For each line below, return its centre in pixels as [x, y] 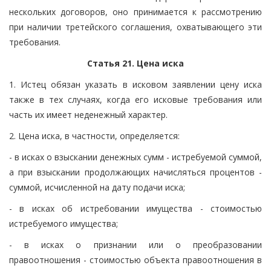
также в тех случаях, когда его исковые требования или [135, 99]
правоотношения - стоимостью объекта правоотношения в [135, 260]
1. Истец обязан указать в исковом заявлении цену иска [135, 84]
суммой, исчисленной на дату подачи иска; [97, 187]
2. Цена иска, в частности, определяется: [94, 135]
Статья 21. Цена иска [135, 63]
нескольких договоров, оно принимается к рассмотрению [135, 11]
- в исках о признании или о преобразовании [135, 244]
